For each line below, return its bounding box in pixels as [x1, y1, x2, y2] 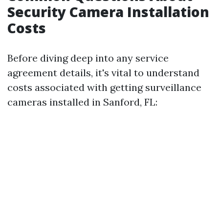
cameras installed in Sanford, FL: [7, 96, 157, 108]
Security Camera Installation [7, 2, 209, 21]
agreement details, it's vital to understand [7, 66, 199, 79]
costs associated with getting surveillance [7, 81, 201, 93]
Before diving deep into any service [7, 52, 169, 64]
